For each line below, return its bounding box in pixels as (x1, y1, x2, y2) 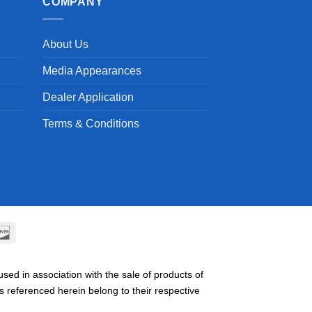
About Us (42, 38, 88, 50)
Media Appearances (42, 64, 141, 77)
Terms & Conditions (42, 117, 139, 130)
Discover (11, 226, 50, 237)
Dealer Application (42, 91, 134, 103)
